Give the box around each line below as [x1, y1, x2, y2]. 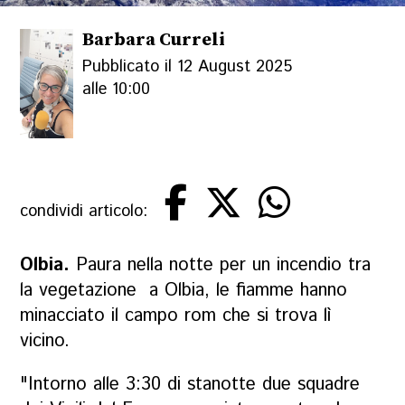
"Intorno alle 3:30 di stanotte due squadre [20, 372, 361, 399]
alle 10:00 [82, 78, 151, 102]
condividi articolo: [20, 199, 148, 223]
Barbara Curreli [82, 28, 226, 52]
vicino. [20, 328, 71, 354]
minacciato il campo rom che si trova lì [20, 303, 332, 329]
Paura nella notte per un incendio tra [76, 252, 372, 278]
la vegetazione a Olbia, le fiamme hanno [20, 278, 348, 304]
